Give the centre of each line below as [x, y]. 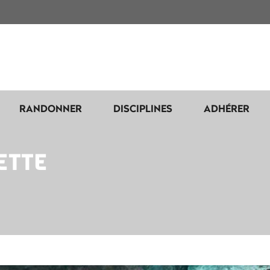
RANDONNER [51, 108]
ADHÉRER [227, 108]
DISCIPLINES [143, 108]
